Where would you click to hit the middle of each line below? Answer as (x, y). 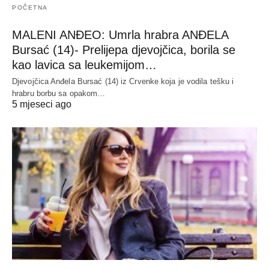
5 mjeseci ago (42, 104)
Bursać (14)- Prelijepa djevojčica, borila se (124, 50)
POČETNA (30, 7)
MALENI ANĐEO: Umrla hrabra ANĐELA (120, 35)
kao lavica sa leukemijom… (84, 65)
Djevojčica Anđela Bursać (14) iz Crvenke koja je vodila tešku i (123, 81)
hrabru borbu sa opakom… (59, 93)
